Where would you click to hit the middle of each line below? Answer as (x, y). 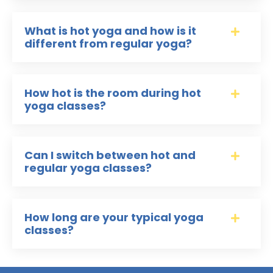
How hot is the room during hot (113, 93)
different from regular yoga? (108, 44)
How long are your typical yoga (114, 218)
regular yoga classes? (88, 168)
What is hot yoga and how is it (110, 31)
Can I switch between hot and (110, 155)
